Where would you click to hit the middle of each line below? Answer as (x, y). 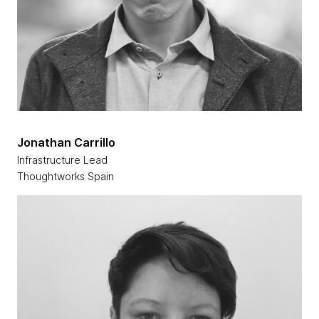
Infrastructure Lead (64, 160)
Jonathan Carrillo (66, 143)
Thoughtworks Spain (66, 177)
